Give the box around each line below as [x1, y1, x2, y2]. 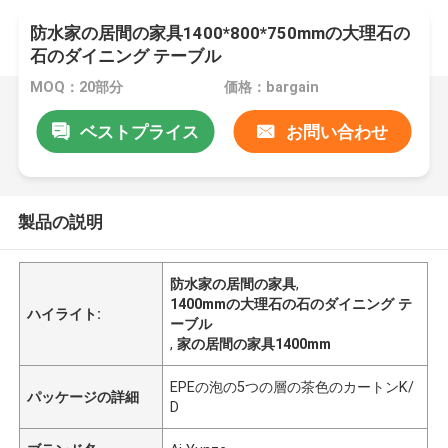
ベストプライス [79, 121, 199, 142]
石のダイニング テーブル [30, 46, 222, 67]
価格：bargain [223, 79, 319, 96]
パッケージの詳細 [27, 388, 140, 405]
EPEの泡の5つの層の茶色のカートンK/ [170, 378, 415, 395]
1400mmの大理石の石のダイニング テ [170, 295, 413, 312]
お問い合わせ [285, 121, 388, 142]
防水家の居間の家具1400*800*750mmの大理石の [30, 23, 411, 44]
